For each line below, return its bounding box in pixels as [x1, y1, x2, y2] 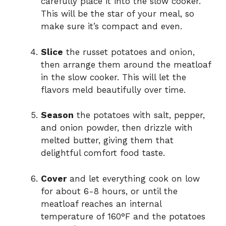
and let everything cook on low [67, 173, 200, 184]
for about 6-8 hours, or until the [41, 186, 178, 196]
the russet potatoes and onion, [63, 46, 195, 57]
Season [41, 110, 74, 121]
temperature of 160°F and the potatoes [41, 211, 205, 221]
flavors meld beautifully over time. [41, 84, 186, 95]
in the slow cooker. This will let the [41, 72, 186, 82]
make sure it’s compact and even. [41, 21, 182, 32]
